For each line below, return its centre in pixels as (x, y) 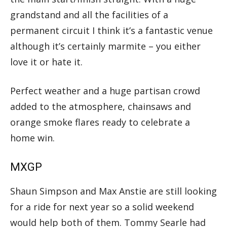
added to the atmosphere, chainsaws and (101, 106)
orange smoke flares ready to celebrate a (100, 122)
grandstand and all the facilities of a (89, 14)
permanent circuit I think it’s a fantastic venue (111, 30)
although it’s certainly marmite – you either (105, 46)
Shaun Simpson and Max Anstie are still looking (113, 191)
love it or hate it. (46, 62)
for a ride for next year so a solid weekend (102, 206)
